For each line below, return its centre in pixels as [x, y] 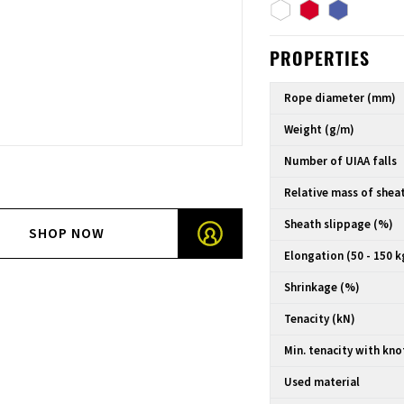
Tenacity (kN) [320, 319]
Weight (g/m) [320, 130]
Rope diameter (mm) [340, 98]
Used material [322, 382]
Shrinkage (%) [322, 288]
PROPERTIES [320, 61]
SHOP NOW [67, 234]
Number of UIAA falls [341, 161]
